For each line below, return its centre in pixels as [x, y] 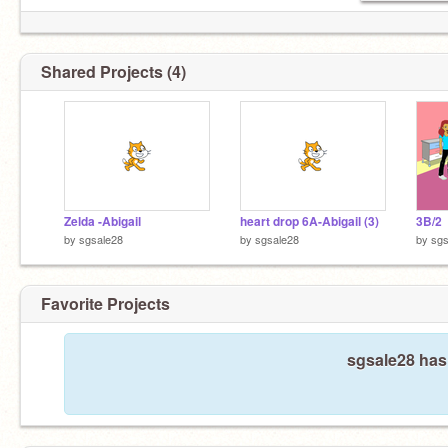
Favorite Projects [105, 303]
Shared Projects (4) [113, 71]
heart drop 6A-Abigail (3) [309, 221]
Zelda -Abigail [102, 221]
